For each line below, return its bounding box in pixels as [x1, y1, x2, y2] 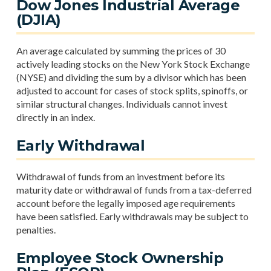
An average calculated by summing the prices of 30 [16, 45, 226, 56]
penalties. [16, 224, 56, 235]
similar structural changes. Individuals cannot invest [16, 98, 227, 109]
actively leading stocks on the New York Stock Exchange [16, 58, 250, 70]
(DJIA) [16, 11, 61, 28]
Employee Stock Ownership [16, 249, 224, 267]
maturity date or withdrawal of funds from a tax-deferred [16, 184, 252, 195]
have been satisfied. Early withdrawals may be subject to [16, 211, 249, 222]
